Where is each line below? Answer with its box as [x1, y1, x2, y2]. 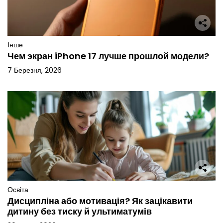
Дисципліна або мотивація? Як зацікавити [7, 194, 193, 207]
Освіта [7, 184, 28, 195]
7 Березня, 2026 [7, 65, 62, 75]
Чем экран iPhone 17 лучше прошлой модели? [7, 49, 209, 62]
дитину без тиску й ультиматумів [7, 205, 152, 218]
